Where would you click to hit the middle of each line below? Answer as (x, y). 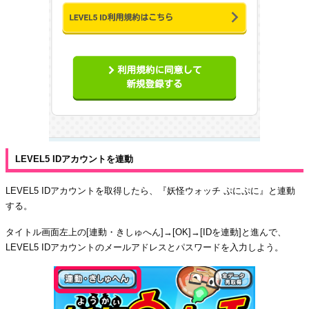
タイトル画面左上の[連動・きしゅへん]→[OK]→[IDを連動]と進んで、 (146, 232)
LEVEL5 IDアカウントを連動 (74, 159)
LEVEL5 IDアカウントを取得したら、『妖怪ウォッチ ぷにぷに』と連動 (150, 190)
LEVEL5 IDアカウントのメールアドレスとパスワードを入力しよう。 (144, 247)
